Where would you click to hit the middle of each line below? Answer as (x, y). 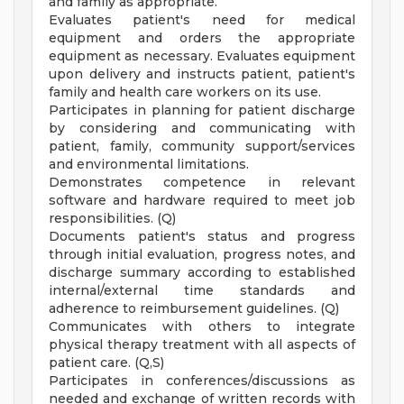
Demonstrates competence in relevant (202, 183)
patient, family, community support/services (202, 147)
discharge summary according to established (202, 273)
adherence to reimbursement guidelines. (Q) (194, 309)
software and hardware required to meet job (202, 201)
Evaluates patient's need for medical (202, 20)
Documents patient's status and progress (202, 237)
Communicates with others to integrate (202, 327)
